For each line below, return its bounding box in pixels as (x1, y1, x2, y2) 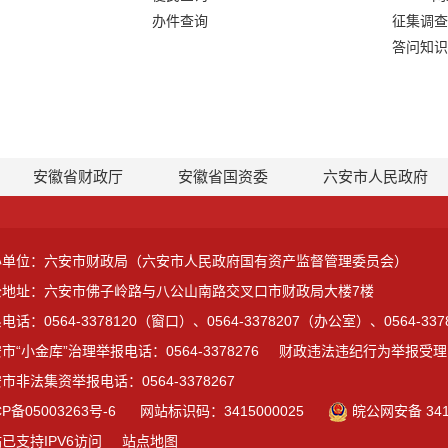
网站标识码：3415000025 (140, 403, 304, 419)
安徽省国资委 (178, 168, 268, 185)
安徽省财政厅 (33, 168, 123, 185)
